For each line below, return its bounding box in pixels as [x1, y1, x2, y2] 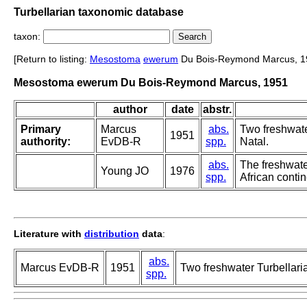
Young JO [101, 165, 149, 177]
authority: [21, 136, 71, 148]
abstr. [203, 103, 232, 116]
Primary [21, 123, 61, 136]
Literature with [14, 228, 84, 240]
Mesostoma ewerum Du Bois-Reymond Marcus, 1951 [14, 75, 288, 88]
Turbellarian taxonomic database [14, 5, 184, 18]
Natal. [240, 136, 269, 148]
